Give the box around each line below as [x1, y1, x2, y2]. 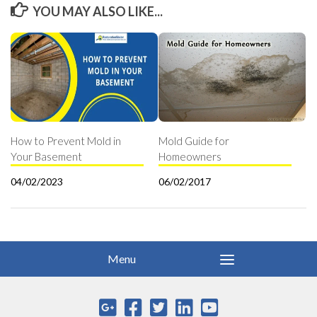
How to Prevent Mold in [11, 134, 121, 148]
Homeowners [158, 150, 221, 163]
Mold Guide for [158, 134, 229, 148]
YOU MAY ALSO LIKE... [32, 4, 163, 20]
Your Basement [11, 150, 82, 163]
